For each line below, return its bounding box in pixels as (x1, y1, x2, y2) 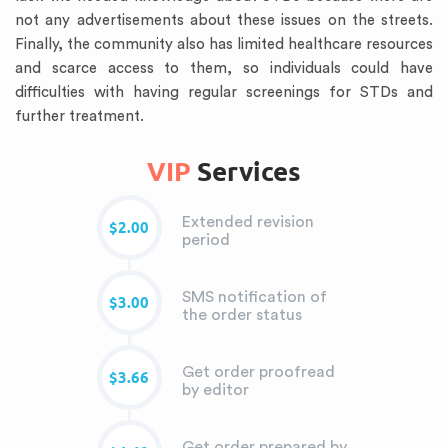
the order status (181, 307, 302, 323)
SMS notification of (181, 289, 327, 305)
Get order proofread (181, 364, 335, 380)
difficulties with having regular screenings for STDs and (15, 85, 433, 100)
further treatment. (15, 109, 144, 124)
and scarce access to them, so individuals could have (15, 61, 433, 76)
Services (191, 156, 301, 187)
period (181, 232, 230, 248)
